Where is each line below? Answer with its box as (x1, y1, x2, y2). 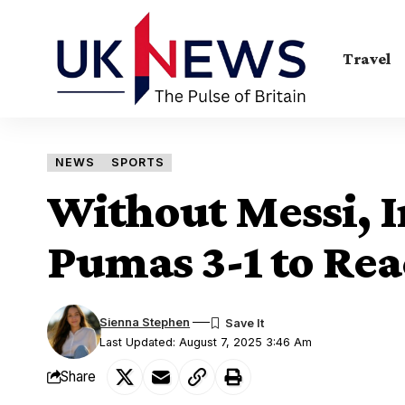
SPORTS (110, 155, 165, 169)
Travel (343, 49, 391, 68)
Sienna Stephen (99, 315, 191, 329)
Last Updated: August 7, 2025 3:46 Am (99, 334, 313, 349)
